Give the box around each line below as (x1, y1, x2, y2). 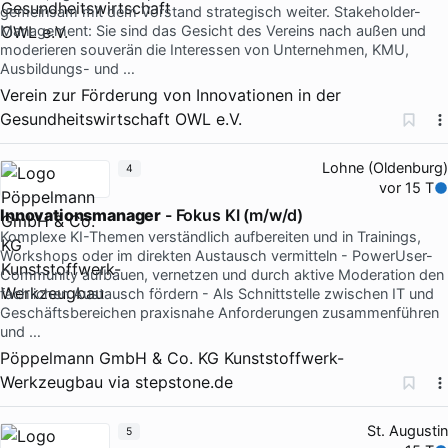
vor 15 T (379, 178, 435, 197)
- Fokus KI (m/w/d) (161, 204, 304, 225)
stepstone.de (135, 371, 233, 392)
